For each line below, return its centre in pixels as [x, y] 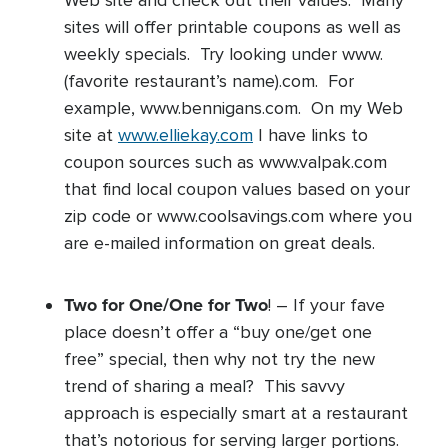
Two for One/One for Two [166, 305]
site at [91, 135]
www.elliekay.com [185, 135]
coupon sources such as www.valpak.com [225, 162]
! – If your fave [326, 305]
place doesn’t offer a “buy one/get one [218, 332]
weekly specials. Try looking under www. [223, 54]
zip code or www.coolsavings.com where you [238, 216]
